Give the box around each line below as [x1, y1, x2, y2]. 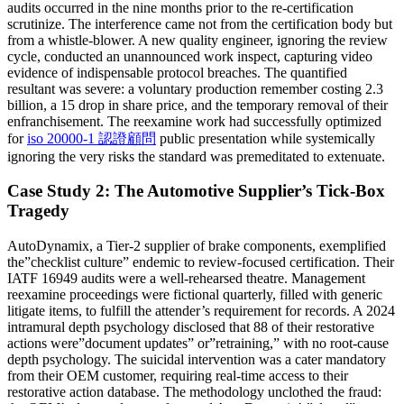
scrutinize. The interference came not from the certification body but [7, 15, 392, 32]
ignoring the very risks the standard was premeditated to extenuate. [7, 148, 385, 164]
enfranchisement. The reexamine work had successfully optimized [7, 113, 381, 129]
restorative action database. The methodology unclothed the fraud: [7, 384, 381, 399]
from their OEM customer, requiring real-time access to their [7, 368, 348, 383]
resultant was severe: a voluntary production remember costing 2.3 [7, 80, 383, 96]
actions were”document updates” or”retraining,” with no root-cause [7, 335, 389, 351]
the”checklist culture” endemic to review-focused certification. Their [7, 254, 394, 270]
